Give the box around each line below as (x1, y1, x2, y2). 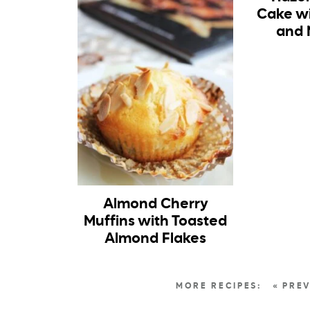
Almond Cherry (102, 197, 208, 212)
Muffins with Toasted (84, 215, 228, 230)
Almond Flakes (104, 232, 207, 247)
